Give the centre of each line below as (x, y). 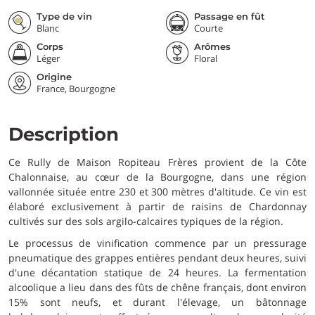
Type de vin (64, 16)
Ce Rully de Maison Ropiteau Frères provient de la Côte (157, 162)
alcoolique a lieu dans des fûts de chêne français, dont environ (157, 287)
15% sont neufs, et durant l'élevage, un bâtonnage (157, 302)
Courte (208, 28)
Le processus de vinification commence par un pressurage (157, 243)
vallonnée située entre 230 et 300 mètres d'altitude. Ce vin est (157, 192)
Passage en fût (230, 16)
